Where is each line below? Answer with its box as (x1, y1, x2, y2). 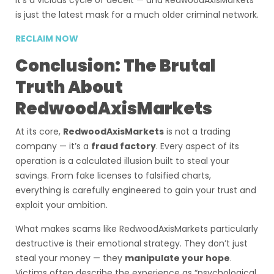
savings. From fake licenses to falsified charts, (15, 169, 211, 182)
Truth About (15, 75, 123, 99)
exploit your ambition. (15, 199, 108, 211)
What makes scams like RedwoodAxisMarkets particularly (15, 223, 258, 235)
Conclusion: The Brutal (15, 54, 216, 78)
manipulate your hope (125, 252, 230, 264)
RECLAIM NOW (15, 32, 78, 45)
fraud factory (91, 140, 156, 152)
